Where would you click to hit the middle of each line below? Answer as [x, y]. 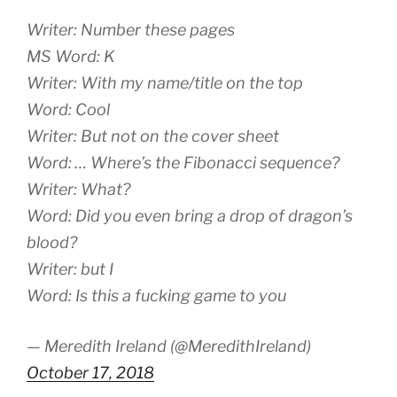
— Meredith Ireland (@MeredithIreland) [169, 346]
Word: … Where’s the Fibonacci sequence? [183, 162]
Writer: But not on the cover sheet [153, 136]
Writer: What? [78, 189]
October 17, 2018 [90, 372]
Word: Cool [68, 109]
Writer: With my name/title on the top [165, 82]
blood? [52, 242]
